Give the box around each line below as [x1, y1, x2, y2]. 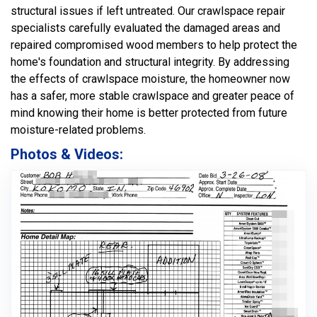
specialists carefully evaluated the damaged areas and [11, 21, 280, 35]
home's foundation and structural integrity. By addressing [11, 55, 289, 69]
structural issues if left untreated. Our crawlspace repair [11, 4, 285, 18]
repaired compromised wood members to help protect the [11, 38, 297, 52]
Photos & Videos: [11, 146, 123, 163]
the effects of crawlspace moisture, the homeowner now [11, 72, 290, 86]
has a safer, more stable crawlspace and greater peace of [11, 89, 294, 103]
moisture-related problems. [11, 123, 146, 137]
